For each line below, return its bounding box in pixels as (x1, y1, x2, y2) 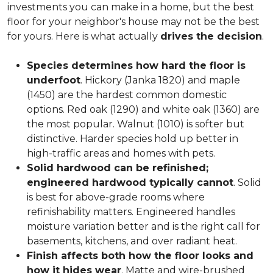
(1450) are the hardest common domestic (27, 89, 227, 101)
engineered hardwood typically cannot (27, 177, 233, 188)
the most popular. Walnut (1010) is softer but (27, 118, 244, 130)
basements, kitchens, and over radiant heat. (27, 235, 237, 247)
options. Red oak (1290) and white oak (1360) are (27, 104, 260, 115)
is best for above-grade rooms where (27, 191, 205, 203)
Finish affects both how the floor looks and (27, 250, 253, 261)
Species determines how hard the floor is (27, 60, 246, 71)
